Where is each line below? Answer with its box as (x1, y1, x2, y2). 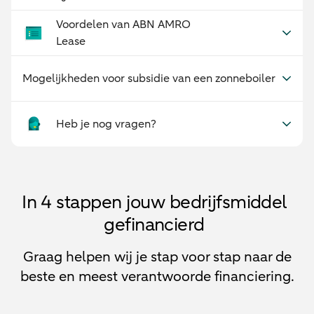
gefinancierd (104, 212, 205, 237)
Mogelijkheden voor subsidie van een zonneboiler (22, 71, 275, 86)
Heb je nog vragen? (56, 116, 156, 132)
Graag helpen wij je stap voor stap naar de (22, 247, 292, 266)
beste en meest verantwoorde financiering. (20, 267, 294, 286)
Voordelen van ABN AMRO (56, 17, 191, 32)
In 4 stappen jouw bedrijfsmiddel (22, 190, 287, 214)
